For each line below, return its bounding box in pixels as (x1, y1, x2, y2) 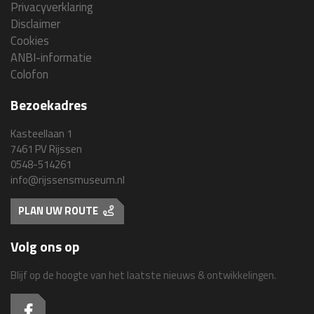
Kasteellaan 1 (11, 125, 72, 142)
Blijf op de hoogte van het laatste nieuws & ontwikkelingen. (11, 267, 276, 283)
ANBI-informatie (11, 48, 92, 66)
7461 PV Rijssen (11, 140, 82, 157)
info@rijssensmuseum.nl (11, 171, 125, 188)
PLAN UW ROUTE (18, 203, 101, 219)
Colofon (11, 64, 48, 83)
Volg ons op (11, 236, 79, 258)
